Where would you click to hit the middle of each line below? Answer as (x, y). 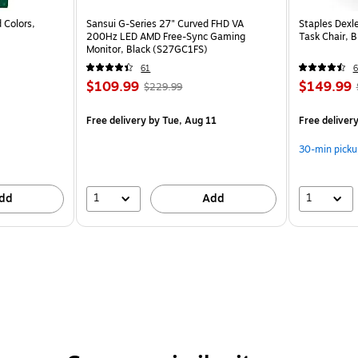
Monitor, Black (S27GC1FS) (147, 49)
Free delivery (117, 120)
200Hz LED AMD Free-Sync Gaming (166, 36)
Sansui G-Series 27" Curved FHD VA (165, 24)
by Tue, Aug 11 (182, 120)
